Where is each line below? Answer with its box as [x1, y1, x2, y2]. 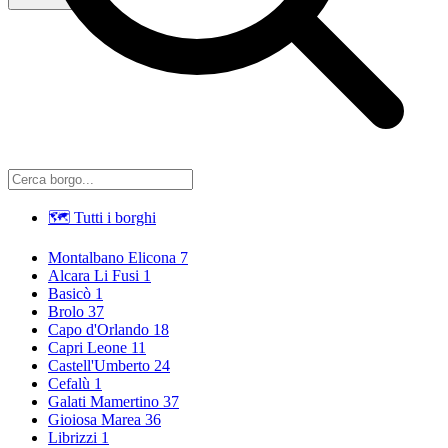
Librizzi [48, 428, 97, 446]
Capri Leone [48, 338, 127, 356]
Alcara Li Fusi [48, 266, 139, 284]
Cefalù [48, 374, 90, 392]
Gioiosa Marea [48, 410, 141, 428]
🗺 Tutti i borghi [48, 208, 156, 226]
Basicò [48, 284, 91, 302]
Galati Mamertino [48, 392, 159, 410]
